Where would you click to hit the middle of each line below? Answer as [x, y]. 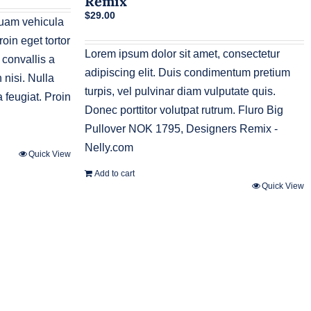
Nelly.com [109, 148]
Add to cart [115, 174]
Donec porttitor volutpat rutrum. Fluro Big [184, 110]
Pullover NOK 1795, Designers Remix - [181, 129]
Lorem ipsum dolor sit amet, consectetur [182, 54]
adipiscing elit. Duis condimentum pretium [187, 73]
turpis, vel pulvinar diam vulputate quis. [180, 92]
